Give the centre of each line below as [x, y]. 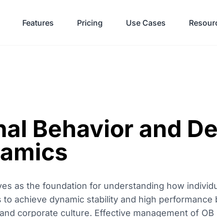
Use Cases [146, 23]
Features [38, 23]
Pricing [90, 23]
